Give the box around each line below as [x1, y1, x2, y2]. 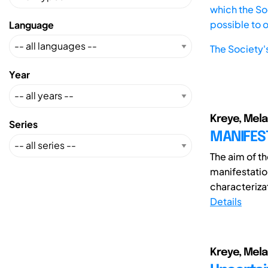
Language [9, 18, 54, 31]
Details [210, 194, 242, 208]
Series [9, 117, 38, 130]
